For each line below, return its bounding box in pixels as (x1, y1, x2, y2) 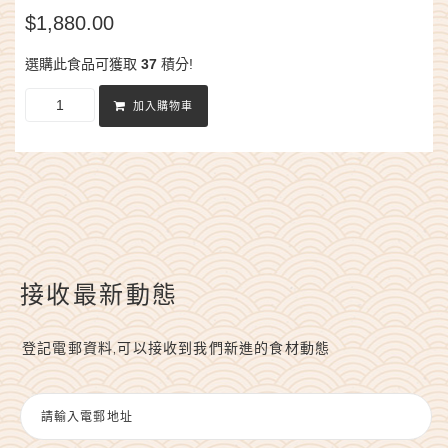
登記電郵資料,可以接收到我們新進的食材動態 (22, 339, 331, 358)
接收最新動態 (20, 274, 179, 311)
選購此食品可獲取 (25, 56, 141, 73)
